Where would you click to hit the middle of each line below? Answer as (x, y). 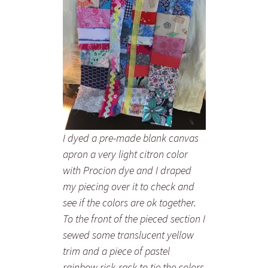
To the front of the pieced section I (134, 218)
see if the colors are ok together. (129, 202)
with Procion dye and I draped (127, 170)
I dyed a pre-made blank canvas (130, 138)
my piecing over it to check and (128, 186)
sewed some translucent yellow (128, 234)
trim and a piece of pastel (116, 251)
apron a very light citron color (125, 154)
